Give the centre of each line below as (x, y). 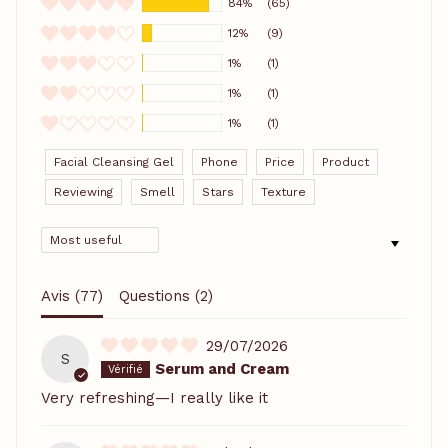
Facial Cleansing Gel (114, 161)
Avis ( (60, 295)
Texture (283, 191)
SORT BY (72, 234)
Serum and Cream (222, 368)
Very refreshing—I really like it (154, 397)
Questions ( (159, 295)
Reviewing (83, 191)
